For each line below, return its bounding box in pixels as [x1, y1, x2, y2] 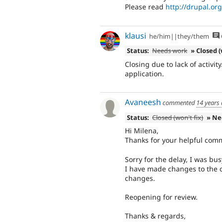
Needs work [152, 46, 188, 55]
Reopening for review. [125, 192, 198, 202]
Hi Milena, [125, 126, 159, 136]
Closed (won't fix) [152, 112, 204, 122]
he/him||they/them [149, 31, 210, 41]
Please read [125, 2, 166, 12]
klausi [125, 30, 146, 41]
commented [161, 98, 196, 108]
